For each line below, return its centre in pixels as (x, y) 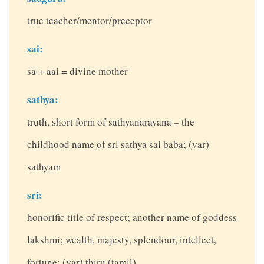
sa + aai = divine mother (77, 71)
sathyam (44, 167)
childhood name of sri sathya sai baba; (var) (118, 144)
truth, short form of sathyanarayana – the (111, 122)
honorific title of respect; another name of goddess (132, 217)
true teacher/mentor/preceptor (90, 21)
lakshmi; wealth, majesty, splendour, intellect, (122, 240)
